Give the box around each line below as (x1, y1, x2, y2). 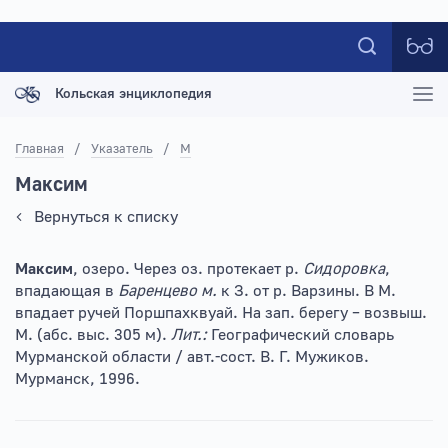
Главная (15, 141, 64, 157)
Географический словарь (211, 325, 394, 345)
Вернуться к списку (33, 207, 178, 227)
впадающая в (15, 281, 118, 301)
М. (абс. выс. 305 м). (15, 325, 171, 345)
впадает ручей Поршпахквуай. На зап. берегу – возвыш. (15, 303, 427, 323)
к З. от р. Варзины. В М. (221, 281, 396, 301)
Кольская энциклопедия (55, 85, 212, 103)
